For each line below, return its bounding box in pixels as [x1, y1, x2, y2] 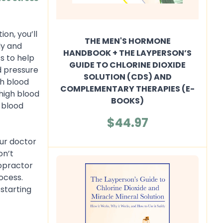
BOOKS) [111, 95, 144, 107]
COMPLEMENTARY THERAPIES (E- [60, 83, 195, 95]
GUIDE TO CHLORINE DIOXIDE [69, 59, 186, 71]
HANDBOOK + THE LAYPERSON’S [63, 47, 192, 59]
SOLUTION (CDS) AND [83, 71, 172, 83]
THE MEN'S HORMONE [84, 35, 171, 47]
